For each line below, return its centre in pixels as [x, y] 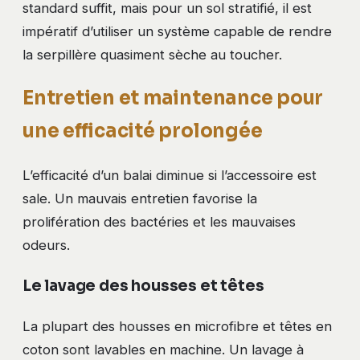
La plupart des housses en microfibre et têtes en [177, 327]
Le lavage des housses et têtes [143, 286]
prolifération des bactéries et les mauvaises [159, 222]
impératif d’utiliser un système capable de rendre [177, 31]
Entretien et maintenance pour [173, 98]
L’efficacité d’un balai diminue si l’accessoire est [170, 176]
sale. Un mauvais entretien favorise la [140, 199]
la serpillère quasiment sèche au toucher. [152, 54]
